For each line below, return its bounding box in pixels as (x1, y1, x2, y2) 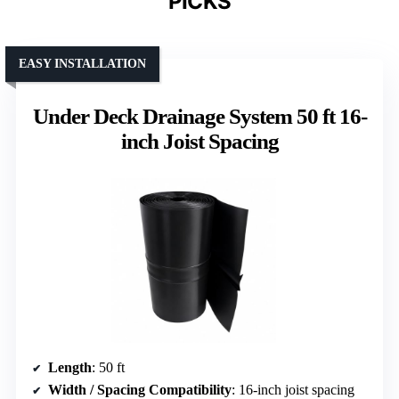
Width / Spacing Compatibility (48, 381, 232, 397)
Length (48, 359, 92, 375)
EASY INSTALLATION (19, 56, 146, 70)
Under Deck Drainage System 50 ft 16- (32, 103, 367, 128)
